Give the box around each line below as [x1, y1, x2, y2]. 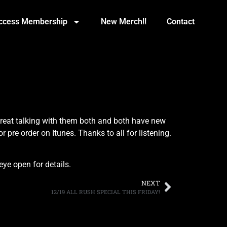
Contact [167, 17, 195, 26]
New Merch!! [101, 17, 146, 26]
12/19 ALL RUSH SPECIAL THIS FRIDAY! [51, 187, 160, 196]
